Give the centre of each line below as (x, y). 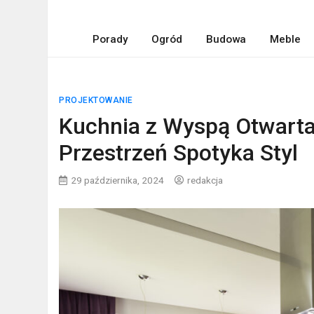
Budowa (226, 39)
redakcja (205, 180)
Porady (110, 39)
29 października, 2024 (118, 180)
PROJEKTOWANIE (96, 100)
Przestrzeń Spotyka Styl (179, 153)
